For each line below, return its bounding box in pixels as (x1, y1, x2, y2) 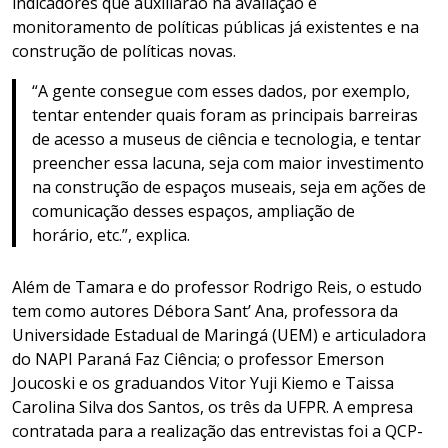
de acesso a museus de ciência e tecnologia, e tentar (32, 127, 421, 150)
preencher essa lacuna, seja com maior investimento (32, 151, 424, 174)
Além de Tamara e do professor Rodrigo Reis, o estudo (12, 275, 422, 298)
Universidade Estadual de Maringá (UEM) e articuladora (12, 323, 426, 346)
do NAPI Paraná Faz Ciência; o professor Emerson (12, 347, 384, 370)
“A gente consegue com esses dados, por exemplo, (32, 79, 410, 102)
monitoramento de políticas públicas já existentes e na (12, 15, 419, 38)
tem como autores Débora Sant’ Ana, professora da (12, 299, 398, 322)
